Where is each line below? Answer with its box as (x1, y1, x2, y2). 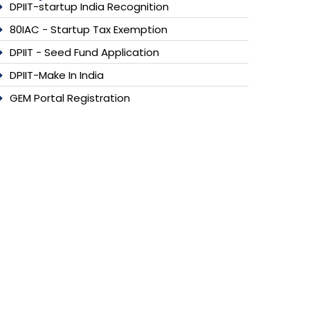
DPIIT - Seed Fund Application (9, 44, 159, 60)
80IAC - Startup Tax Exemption (9, 21, 167, 37)
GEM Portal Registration (9, 90, 130, 105)
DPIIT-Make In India (9, 67, 104, 82)
